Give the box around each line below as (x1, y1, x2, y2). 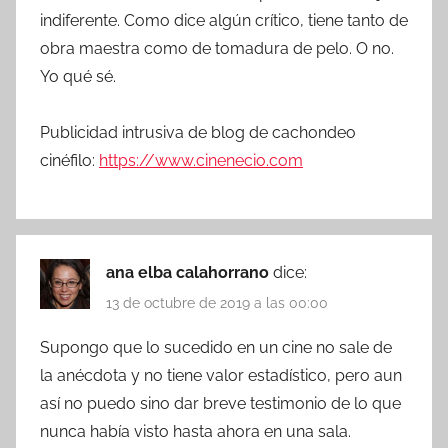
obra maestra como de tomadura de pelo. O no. (40, 38, 394, 58)
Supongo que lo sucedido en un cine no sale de (40, 338, 392, 358)
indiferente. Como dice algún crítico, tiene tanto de (40, 10, 408, 30)
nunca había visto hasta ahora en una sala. (40, 422, 351, 442)
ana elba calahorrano (106, 262, 273, 282)
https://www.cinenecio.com (99, 150, 303, 170)
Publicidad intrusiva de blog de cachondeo (40, 122, 356, 142)
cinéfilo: (40, 150, 99, 170)
